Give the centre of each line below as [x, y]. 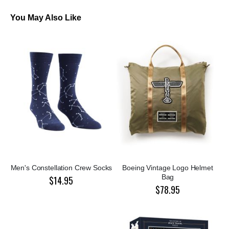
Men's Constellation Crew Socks [61, 168]
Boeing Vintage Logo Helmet [168, 168]
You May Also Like [46, 18]
